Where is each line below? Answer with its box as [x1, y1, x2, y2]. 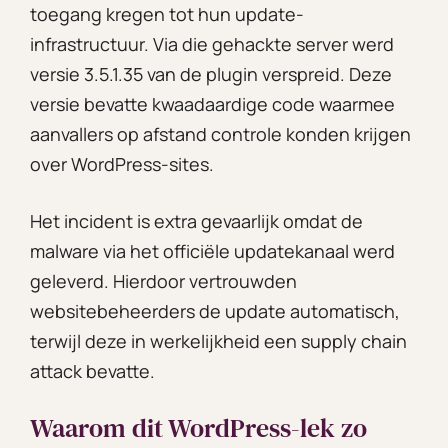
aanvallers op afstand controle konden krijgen [30, 121, 411, 146]
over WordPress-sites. [30, 151, 214, 176]
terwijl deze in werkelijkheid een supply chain [30, 328, 407, 353]
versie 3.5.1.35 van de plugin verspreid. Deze [30, 61, 392, 86]
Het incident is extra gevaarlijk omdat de [30, 208, 363, 233]
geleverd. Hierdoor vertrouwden [30, 268, 297, 293]
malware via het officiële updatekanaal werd [30, 238, 395, 263]
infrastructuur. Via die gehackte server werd [30, 31, 394, 56]
